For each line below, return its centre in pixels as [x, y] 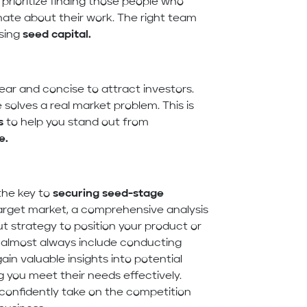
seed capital [54, 35]
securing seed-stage [109, 194]
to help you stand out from [76, 123]
